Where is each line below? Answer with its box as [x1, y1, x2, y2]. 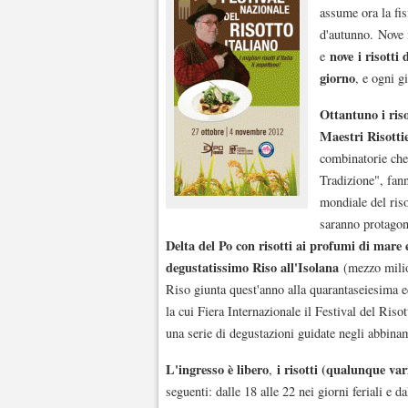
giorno [320, 68, 355, 87]
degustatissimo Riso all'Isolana [166, 257, 339, 277]
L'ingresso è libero [166, 359, 269, 379]
